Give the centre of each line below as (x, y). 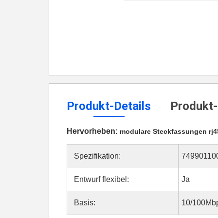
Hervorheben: (93, 131)
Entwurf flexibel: (101, 179)
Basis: (85, 203)
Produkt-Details (109, 106)
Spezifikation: (97, 156)
